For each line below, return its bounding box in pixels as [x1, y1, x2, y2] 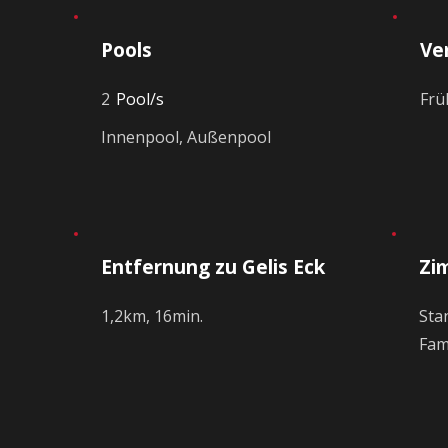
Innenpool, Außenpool [101, 126, 271, 148]
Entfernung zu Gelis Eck [101, 254, 325, 280]
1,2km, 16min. [101, 305, 203, 327]
